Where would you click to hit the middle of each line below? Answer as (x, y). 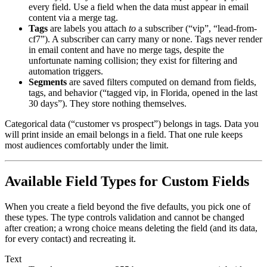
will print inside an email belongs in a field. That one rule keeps (124, 135)
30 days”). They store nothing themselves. (108, 104)
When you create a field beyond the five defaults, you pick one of (128, 206)
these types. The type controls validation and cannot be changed (125, 217)
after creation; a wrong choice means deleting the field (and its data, (131, 228)
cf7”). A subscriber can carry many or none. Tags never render (145, 39)
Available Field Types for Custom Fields (127, 181)
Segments (48, 82)
